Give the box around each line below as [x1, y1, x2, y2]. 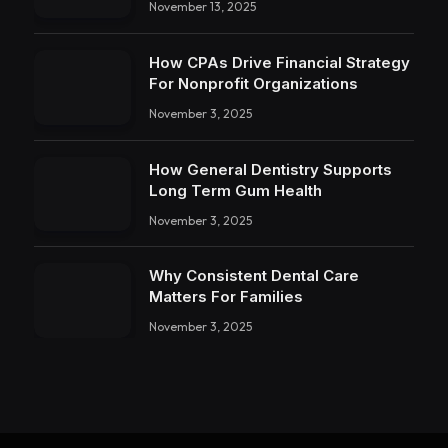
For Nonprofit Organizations [149, 74, 358, 94]
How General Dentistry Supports [149, 159, 392, 179]
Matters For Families [149, 287, 303, 307]
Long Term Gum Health [149, 180, 322, 200]
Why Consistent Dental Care [149, 266, 359, 286]
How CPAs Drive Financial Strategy [149, 53, 410, 73]
